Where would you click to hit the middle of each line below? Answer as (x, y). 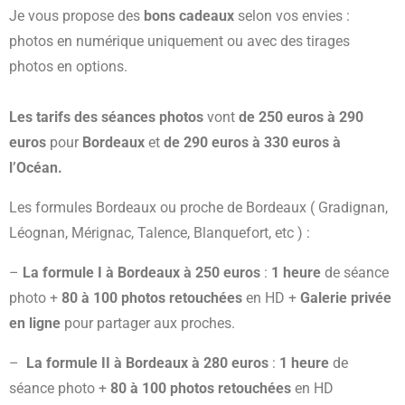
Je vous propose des (76, 16)
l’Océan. (36, 168)
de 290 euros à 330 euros (246, 143)
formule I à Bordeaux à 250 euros (151, 273)
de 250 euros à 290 (301, 118)
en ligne (35, 324)
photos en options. (68, 67)
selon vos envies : (292, 16)
